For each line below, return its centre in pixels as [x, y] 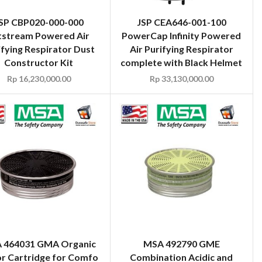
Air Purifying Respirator [181, 49]
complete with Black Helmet [182, 62]
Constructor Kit [39, 62]
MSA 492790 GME [181, 243]
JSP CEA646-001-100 [181, 22]
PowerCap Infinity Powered [182, 35]
